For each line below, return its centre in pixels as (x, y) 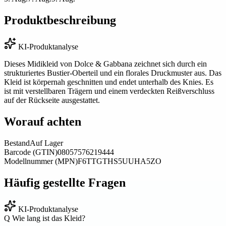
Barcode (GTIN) (31, 152)
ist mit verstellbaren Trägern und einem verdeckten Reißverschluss (109, 91)
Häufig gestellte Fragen (65, 182)
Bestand (17, 143)
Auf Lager (46, 143)
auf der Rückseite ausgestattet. (52, 100)
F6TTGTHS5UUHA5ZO (120, 161)
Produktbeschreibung (60, 20)
